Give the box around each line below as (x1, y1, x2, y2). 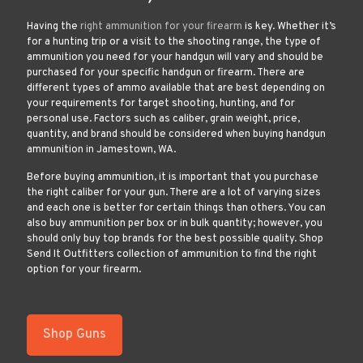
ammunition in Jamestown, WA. (27, 143, 176, 157)
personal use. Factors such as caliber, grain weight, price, (27, 113, 300, 126)
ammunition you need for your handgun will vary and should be (27, 51, 323, 65)
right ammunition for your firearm (80, 20, 242, 34)
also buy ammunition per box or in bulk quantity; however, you (27, 217, 322, 231)
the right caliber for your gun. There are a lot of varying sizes (27, 186, 321, 200)
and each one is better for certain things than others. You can (27, 202, 326, 216)
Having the (27, 20, 80, 34)
